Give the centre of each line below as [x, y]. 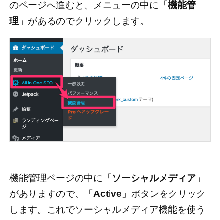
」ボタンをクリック [164, 193]
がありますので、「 [51, 193]
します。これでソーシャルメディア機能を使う [107, 209]
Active [107, 193]
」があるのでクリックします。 [84, 21]
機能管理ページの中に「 [60, 178]
